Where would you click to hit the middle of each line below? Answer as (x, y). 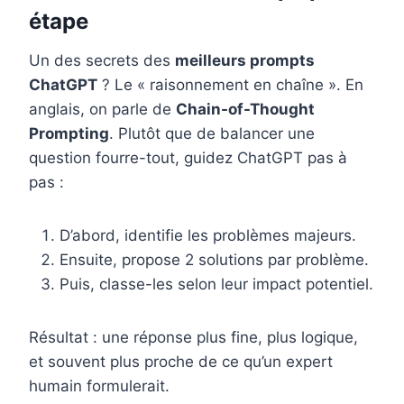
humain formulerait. (99, 386)
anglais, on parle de (102, 110)
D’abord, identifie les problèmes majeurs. (208, 236)
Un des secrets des (102, 61)
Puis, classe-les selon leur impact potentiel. (216, 285)
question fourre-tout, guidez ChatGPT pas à (188, 158)
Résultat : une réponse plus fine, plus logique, (193, 338)
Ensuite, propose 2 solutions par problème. (214, 260)
